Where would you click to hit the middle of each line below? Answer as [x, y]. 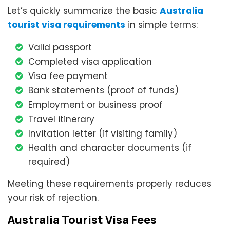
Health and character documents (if [110, 148]
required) [49, 162]
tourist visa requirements [66, 25]
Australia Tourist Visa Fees [82, 220]
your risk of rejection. [53, 198]
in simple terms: [161, 25]
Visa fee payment [68, 76]
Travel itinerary [61, 119]
